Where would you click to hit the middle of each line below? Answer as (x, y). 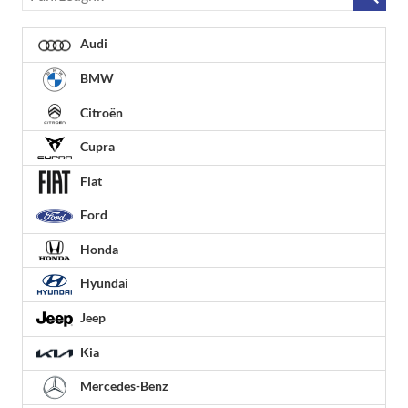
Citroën (100, 112)
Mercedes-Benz (123, 386)
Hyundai (103, 283)
